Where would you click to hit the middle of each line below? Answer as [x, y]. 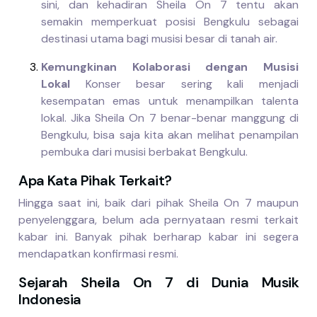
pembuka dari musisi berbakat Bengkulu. [144, 152]
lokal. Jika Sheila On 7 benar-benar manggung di [170, 118]
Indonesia [50, 300]
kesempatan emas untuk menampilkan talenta [170, 101]
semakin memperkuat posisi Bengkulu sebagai [170, 22]
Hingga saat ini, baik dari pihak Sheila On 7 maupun [158, 203]
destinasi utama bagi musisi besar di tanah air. [159, 39]
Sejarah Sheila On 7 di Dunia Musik [158, 283]
